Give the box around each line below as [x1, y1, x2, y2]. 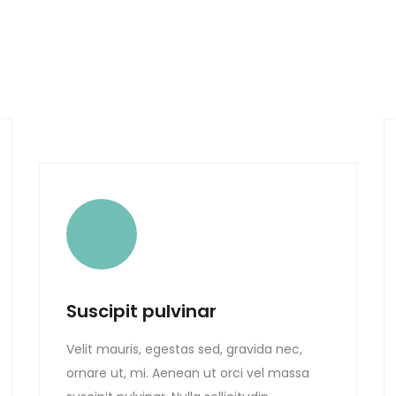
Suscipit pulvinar [66, 299, 217, 324]
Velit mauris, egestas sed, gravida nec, [66, 340, 302, 358]
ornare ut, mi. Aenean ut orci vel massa [66, 364, 309, 382]
